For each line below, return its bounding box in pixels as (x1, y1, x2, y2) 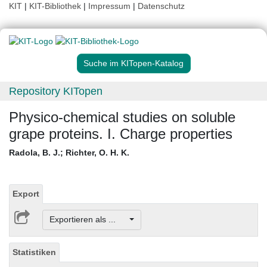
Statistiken (13, 247, 56, 257)
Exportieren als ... (49, 215, 128, 225)
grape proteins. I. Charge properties (9, 126, 232, 142)
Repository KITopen (9, 85, 103, 98)
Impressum (88, 1, 131, 11)
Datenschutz (138, 1, 185, 11)
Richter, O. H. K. (66, 148, 129, 158)
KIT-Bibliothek (29, 1, 83, 11)
